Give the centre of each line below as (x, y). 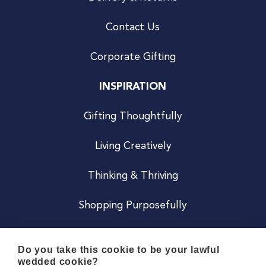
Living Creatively (133, 147)
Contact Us (133, 28)
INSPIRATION (133, 87)
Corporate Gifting (133, 58)
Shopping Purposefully (133, 206)
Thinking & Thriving (133, 176)
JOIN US (133, 236)
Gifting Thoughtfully (133, 117)
